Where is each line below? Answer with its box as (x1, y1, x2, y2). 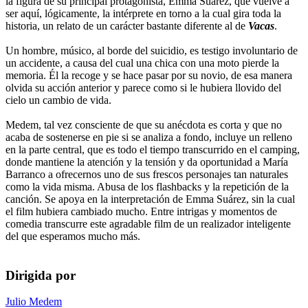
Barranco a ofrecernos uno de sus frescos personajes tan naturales (5, 168, 288, 180)
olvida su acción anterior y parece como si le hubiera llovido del (5, 81, 281, 93)
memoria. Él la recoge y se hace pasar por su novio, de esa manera (5, 69, 292, 81)
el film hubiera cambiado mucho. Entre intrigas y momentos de (5, 205, 277, 217)
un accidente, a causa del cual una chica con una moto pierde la (5, 56, 279, 69)
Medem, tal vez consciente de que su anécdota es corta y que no (5, 118, 282, 131)
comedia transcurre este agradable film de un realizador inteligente (5, 217, 291, 230)
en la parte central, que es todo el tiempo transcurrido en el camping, (5, 143, 300, 155)
